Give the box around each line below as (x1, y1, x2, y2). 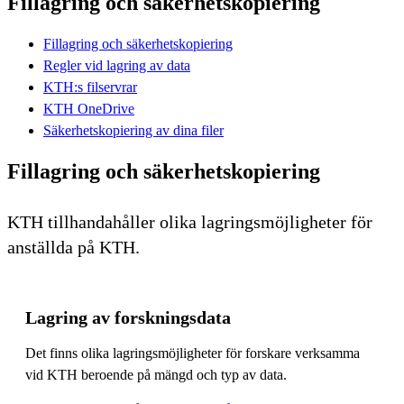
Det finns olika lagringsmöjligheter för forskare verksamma (25, 344, 360, 361)
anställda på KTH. (7, 236, 140, 257)
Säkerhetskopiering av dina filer (43, 122, 224, 138)
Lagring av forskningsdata (25, 307, 231, 327)
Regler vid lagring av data (43, 57, 190, 73)
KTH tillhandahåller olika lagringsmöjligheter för (7, 211, 372, 232)
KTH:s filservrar (43, 78, 137, 95)
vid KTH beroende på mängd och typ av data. (25, 366, 287, 382)
